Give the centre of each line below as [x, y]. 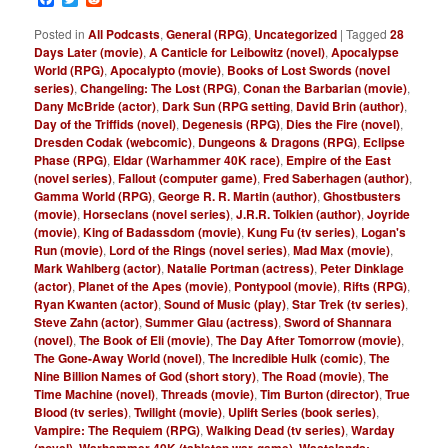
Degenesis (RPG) [231, 124]
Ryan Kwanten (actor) [96, 304]
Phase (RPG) [71, 160]
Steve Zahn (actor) [87, 322]
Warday [373, 430]
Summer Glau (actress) [212, 322]
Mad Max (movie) [342, 250]
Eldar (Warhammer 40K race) [197, 160]
